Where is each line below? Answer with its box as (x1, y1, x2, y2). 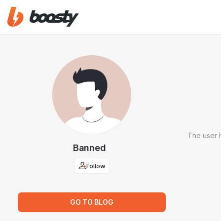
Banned (73, 143, 106, 153)
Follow (86, 162, 106, 170)
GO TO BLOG (70, 198, 113, 206)
